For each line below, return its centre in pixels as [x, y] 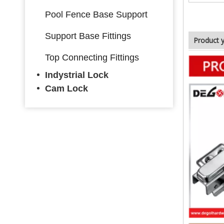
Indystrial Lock [77, 75]
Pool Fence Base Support [96, 14]
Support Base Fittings [88, 36]
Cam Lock [66, 88]
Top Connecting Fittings [92, 57]
